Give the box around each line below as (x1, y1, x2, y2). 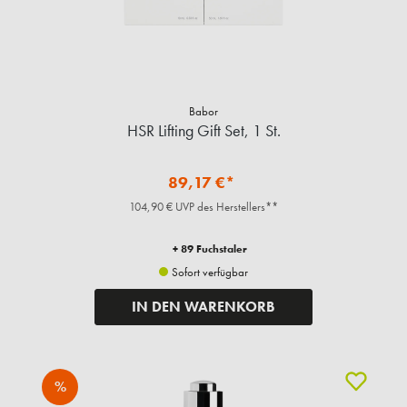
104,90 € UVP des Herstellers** (129, 198, 278, 214)
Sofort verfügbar (169, 263, 248, 280)
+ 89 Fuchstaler (173, 241, 247, 256)
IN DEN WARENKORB (132, 296, 275, 316)
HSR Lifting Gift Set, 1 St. (126, 119, 281, 141)
